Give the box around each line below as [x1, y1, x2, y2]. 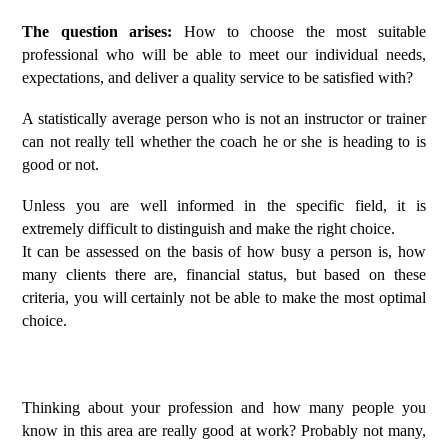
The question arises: [22, 23, 184, 40]
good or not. [22, 156, 100, 173]
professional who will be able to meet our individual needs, [22, 46, 426, 63]
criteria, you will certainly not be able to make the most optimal [22, 289, 426, 306]
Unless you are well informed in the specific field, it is [22, 197, 426, 214]
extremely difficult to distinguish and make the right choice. [22, 220, 396, 237]
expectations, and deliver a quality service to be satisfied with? [22, 69, 414, 86]
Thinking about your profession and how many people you [22, 399, 426, 416]
